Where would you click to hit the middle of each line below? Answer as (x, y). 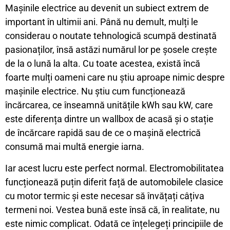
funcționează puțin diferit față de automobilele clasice (114, 182)
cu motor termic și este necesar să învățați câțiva (105, 196)
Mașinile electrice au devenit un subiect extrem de (107, 8)
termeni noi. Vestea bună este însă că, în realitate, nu (112, 210)
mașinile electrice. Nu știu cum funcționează (95, 91)
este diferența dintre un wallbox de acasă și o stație (109, 119)
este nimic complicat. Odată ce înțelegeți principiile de (114, 224)
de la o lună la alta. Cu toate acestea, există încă (103, 63)
